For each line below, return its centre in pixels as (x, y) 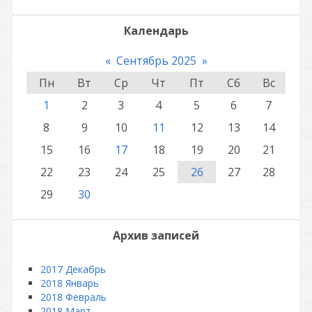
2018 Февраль (73, 297)
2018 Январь (70, 283)
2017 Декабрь (73, 269)
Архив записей (156, 235)
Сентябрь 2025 (156, 61)
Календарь (156, 31)
